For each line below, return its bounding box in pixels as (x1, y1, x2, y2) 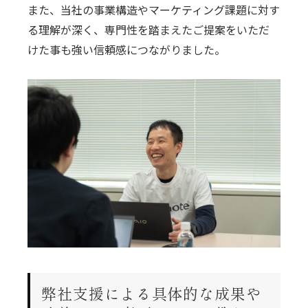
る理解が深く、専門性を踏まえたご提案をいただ (27, 21, 270, 38)
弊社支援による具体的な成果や (41, 281, 262, 304)
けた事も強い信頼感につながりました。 (27, 41, 226, 58)
